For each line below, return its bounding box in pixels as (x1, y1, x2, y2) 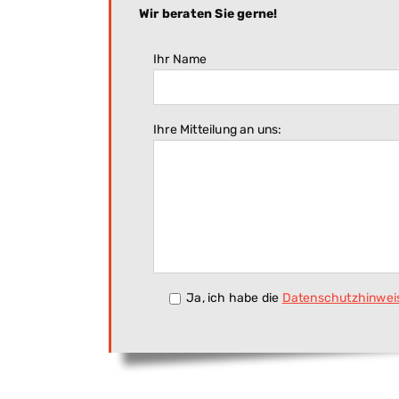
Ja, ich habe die (186, 290, 282, 305)
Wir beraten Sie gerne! (139, 6, 278, 21)
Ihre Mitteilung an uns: (153, 122, 282, 137)
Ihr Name (153, 52, 208, 67)
